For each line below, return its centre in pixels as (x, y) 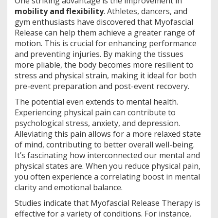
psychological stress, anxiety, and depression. (97, 123)
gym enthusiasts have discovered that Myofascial (104, 22)
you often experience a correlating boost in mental (107, 176)
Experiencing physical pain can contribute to (95, 112)
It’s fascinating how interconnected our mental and (107, 155)
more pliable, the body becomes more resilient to (104, 64)
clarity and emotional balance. (69, 187)
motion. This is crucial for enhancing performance (106, 43)
